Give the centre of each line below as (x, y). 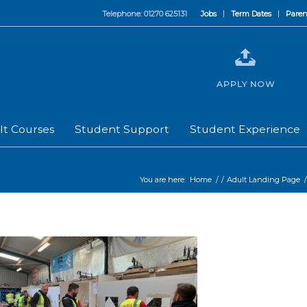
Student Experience (245, 129)
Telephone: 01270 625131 (145, 14)
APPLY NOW (245, 84)
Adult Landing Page (263, 180)
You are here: (163, 180)
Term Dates (251, 14)
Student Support (122, 129)
